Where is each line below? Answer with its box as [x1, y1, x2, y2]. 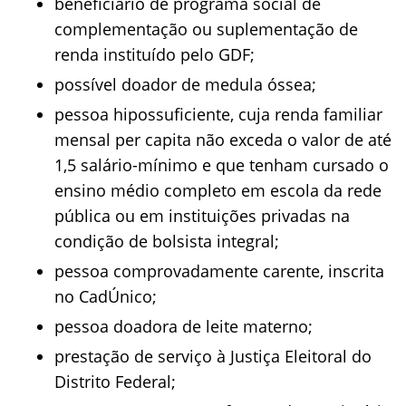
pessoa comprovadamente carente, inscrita [54, 260, 384, 282]
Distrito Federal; [54, 371, 176, 392]
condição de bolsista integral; [54, 230, 279, 252]
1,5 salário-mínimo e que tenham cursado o [54, 154, 389, 176]
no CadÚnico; [54, 285, 157, 307]
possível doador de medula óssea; [54, 73, 316, 95]
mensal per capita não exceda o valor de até [54, 129, 391, 150]
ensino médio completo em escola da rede [54, 179, 382, 201]
